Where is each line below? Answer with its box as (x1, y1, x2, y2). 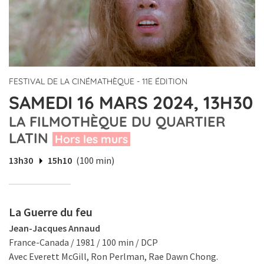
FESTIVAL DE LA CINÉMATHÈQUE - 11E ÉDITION (9, 76, 187, 87)
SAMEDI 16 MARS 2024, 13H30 (9, 91, 253, 114)
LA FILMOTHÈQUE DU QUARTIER (9, 113, 225, 131)
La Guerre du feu (9, 204, 93, 220)
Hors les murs (55, 132, 128, 147)
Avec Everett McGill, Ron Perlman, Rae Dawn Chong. (9, 250, 218, 263)
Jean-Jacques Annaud (9, 222, 100, 235)
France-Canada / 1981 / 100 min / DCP (9, 236, 158, 249)
